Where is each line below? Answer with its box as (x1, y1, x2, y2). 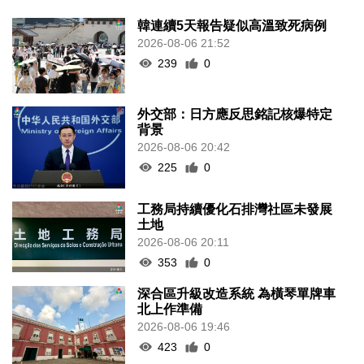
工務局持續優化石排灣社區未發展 (137, 201, 333, 216)
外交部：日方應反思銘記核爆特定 (137, 106, 333, 121)
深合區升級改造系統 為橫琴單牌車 (137, 286, 336, 301)
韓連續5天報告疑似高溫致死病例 (137, 18, 327, 32)
